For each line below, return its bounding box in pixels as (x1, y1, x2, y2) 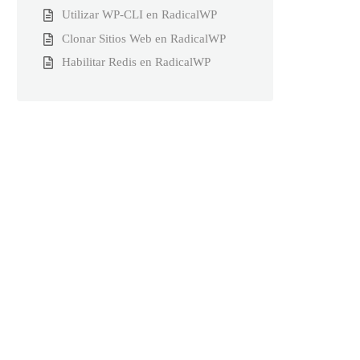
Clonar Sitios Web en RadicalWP (61, 31, 226, 45)
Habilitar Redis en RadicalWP (61, 55, 211, 69)
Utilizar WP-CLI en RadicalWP (61, 7, 217, 21)
